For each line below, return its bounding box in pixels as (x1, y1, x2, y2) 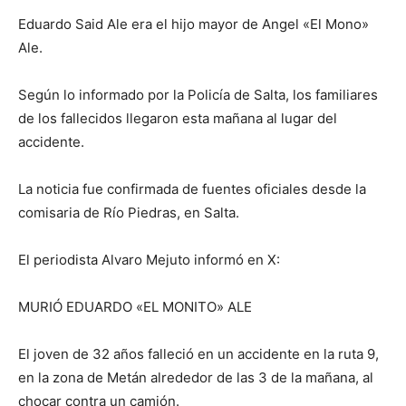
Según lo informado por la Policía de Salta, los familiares (18, 86, 378, 104)
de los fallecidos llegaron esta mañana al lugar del (18, 110, 337, 128)
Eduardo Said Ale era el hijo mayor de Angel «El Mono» (18, 15, 369, 34)
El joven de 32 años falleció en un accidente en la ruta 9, (18, 345, 379, 363)
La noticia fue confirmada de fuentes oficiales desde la (18, 180, 366, 198)
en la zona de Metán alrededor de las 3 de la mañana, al (18, 369, 373, 387)
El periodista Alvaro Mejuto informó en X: (18, 251, 280, 269)
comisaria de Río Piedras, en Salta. (18, 204, 239, 222)
